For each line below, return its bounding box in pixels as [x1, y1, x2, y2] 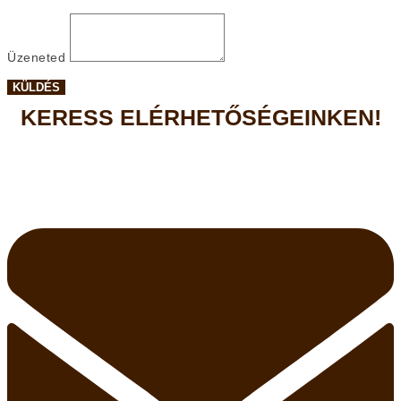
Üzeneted [7, 50, 70, 65]
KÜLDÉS [13, 81, 60, 95]
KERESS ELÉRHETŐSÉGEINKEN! [20, 105, 381, 131]
